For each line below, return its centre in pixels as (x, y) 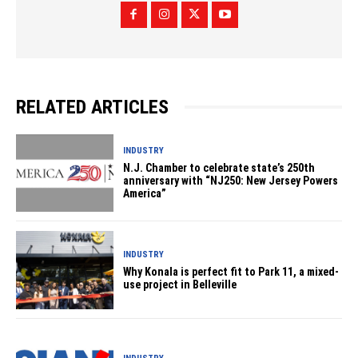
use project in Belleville (180, 284)
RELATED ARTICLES (92, 107)
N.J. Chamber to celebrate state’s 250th (219, 167)
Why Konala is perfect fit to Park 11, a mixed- (231, 271)
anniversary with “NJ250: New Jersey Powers (231, 180)
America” (145, 193)
